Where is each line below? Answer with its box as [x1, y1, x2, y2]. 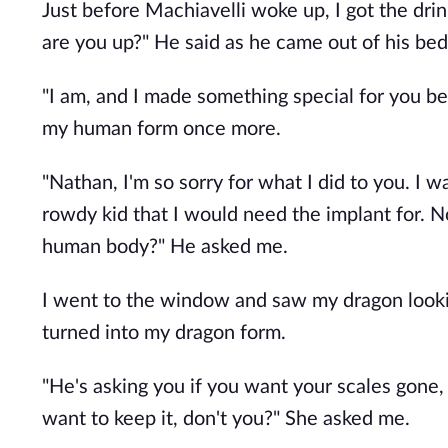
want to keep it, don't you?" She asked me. [42, 409, 410, 429]
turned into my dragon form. [42, 323, 286, 343]
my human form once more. [42, 119, 281, 139]
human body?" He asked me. [42, 237, 288, 257]
